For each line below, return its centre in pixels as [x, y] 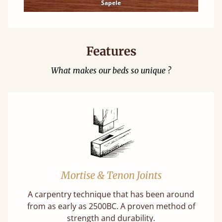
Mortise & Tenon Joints [111, 175]
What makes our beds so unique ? [111, 70]
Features [111, 51]
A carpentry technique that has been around [111, 194]
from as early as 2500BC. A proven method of [111, 206]
